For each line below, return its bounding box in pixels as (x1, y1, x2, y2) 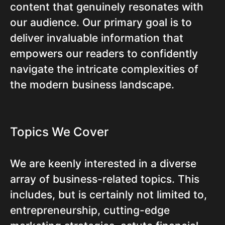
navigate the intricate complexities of (10, 63, 198, 76)
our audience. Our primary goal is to (10, 16, 192, 29)
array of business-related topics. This (10, 173, 199, 186)
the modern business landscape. (10, 78, 174, 91)
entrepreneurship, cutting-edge (10, 204, 170, 217)
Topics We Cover (10, 125, 108, 140)
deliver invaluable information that (10, 32, 183, 45)
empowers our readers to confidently (10, 47, 198, 60)
